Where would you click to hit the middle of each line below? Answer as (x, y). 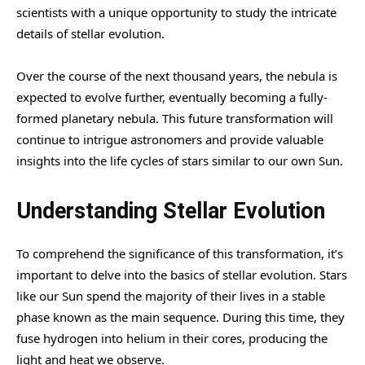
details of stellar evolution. (90, 33)
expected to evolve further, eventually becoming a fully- (172, 97)
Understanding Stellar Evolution (171, 211)
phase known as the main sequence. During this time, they (180, 317)
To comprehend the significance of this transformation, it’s (180, 253)
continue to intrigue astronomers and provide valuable (170, 139)
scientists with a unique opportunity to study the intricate (176, 12)
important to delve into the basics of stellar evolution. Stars (182, 274)
